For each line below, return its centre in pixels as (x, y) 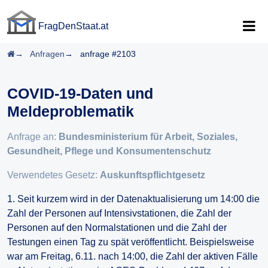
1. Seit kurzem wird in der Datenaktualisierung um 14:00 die (133, 199)
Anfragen (47, 54)
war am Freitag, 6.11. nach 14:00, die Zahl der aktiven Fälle (133, 256)
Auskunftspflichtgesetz (153, 175)
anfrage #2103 (108, 54)
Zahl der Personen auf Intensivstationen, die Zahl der (119, 213)
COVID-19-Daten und (80, 93)
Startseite (32, 53)
